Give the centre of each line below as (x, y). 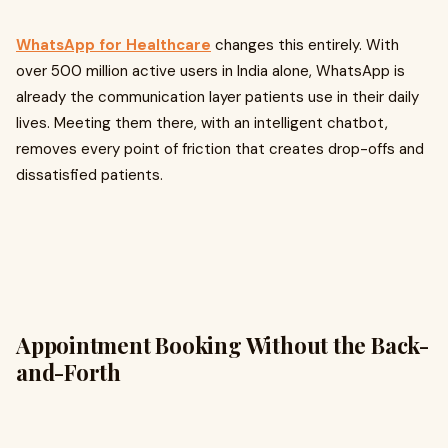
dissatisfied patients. (89, 175)
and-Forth (69, 372)
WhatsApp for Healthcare (113, 45)
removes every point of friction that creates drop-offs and (220, 149)
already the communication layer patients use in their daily (217, 97)
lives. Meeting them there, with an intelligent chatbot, (202, 123)
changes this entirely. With (305, 45)
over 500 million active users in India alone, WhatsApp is (210, 71)
